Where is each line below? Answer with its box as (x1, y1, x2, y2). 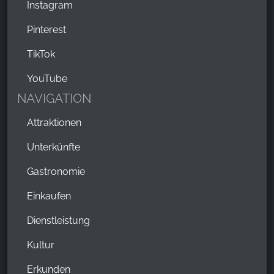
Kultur (27, 239, 54, 251)
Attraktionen (27, 117, 81, 129)
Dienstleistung (27, 215, 90, 227)
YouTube (27, 73, 67, 85)
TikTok (27, 48, 55, 61)
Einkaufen (27, 190, 71, 202)
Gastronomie (27, 166, 85, 178)
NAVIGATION (17, 91, 91, 106)
